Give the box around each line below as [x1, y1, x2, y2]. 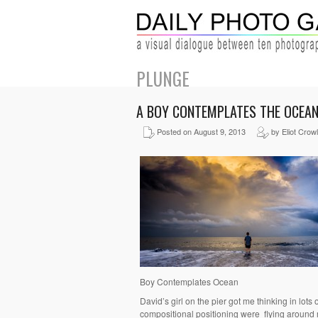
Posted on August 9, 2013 [155, 126, 256, 138]
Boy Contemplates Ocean [140, 275, 238, 288]
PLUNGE [136, 65, 190, 92]
